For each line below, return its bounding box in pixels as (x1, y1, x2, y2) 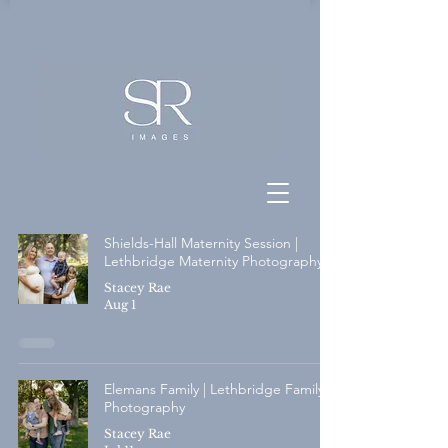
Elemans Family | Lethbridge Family (104, 380, 324, 398)
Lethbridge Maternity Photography (104, 252, 323, 270)
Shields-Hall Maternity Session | (104, 234, 298, 252)
